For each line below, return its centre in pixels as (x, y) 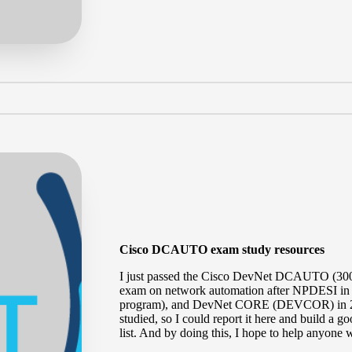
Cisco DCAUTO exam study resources (222, 249)
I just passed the (160, 276)
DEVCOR (303, 304)
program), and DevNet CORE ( (198, 304)
